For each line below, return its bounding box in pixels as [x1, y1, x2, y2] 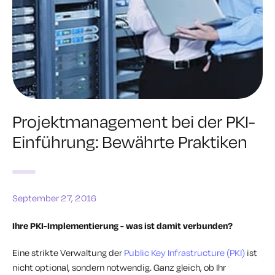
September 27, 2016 [12, 192, 96, 204]
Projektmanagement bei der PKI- [12, 110, 255, 132]
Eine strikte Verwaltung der [12, 246, 124, 258]
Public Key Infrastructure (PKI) [124, 246, 245, 258]
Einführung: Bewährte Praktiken [12, 130, 247, 152]
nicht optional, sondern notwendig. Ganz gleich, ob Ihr [12, 261, 226, 273]
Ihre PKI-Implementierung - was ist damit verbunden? [12, 219, 233, 231]
